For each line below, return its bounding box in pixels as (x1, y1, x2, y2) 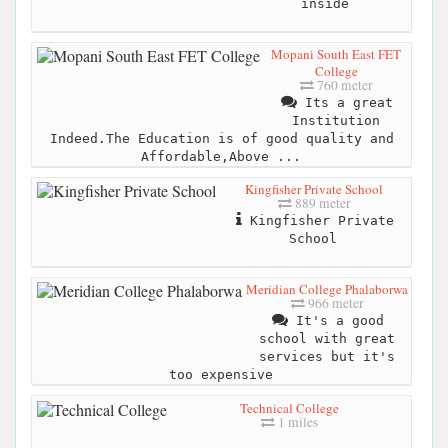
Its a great (297, 95, 393, 111)
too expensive (168, 367, 273, 383)
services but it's (259, 349, 395, 365)
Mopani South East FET (271, 45, 401, 64)
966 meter (304, 294, 364, 313)
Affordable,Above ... (140, 149, 301, 165)
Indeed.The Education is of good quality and (49, 131, 394, 147)
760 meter (313, 76, 373, 95)
